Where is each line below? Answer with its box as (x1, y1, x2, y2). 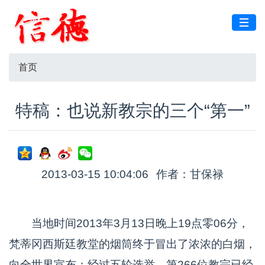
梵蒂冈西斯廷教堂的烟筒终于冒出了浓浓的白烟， (9, 238, 256, 250)
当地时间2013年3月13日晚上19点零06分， (9, 217, 249, 230)
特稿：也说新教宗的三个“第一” (15, 101, 250, 120)
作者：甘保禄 (156, 168, 224, 180)
